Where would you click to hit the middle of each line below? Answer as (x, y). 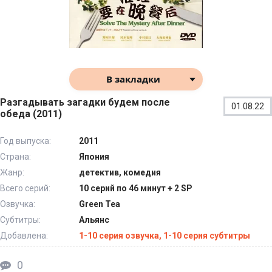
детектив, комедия (120, 173)
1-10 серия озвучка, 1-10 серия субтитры (165, 236)
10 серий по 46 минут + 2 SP (136, 189)
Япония (94, 157)
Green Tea (100, 204)
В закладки (133, 79)
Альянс (94, 220)
